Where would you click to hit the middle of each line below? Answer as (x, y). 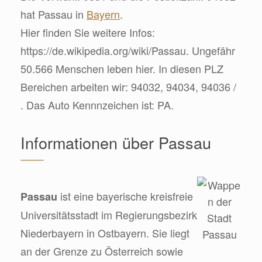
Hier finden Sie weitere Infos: (88, 32)
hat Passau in (54, 14)
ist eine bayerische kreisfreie (125, 196)
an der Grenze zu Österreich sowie (102, 251)
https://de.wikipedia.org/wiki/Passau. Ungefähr (128, 50)
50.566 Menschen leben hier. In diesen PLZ (122, 68)
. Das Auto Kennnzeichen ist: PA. (97, 104)
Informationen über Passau (116, 142)
